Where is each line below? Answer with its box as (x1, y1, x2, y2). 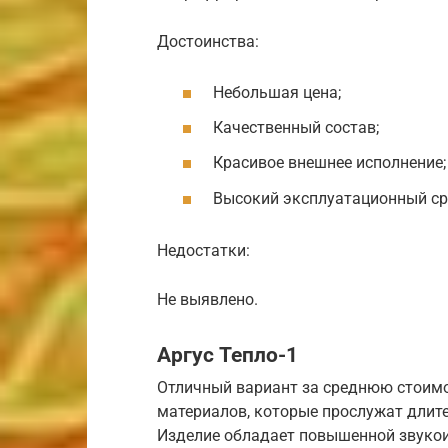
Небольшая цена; (213, 83, 341, 103)
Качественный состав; (213, 118, 379, 138)
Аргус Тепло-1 (157, 342, 298, 367)
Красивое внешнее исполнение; (213, 153, 446, 173)
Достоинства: (157, 31, 259, 51)
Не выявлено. (157, 290, 258, 310)
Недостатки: (157, 241, 250, 261)
